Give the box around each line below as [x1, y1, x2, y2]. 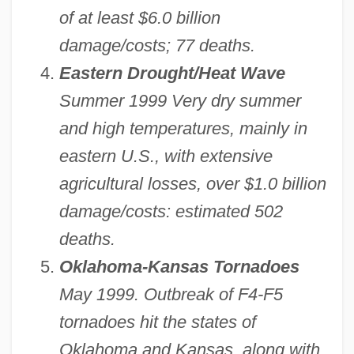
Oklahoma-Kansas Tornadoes [58, 257, 299, 277]
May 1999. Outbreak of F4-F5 [58, 284, 283, 305]
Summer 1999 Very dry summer [58, 91, 301, 111]
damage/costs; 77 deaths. [58, 36, 255, 56]
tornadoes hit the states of [58, 312, 256, 333]
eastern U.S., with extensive [58, 146, 273, 167]
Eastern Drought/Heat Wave [58, 63, 285, 84]
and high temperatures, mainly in [58, 119, 307, 139]
